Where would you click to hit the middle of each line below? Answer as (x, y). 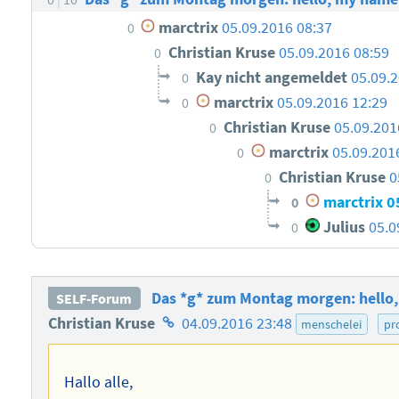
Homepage (194, 323)
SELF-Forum (94, 299)
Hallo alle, (99, 382)
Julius (343, 228)
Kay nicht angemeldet (274, 78)
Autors (179, 373)
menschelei (332, 325)
